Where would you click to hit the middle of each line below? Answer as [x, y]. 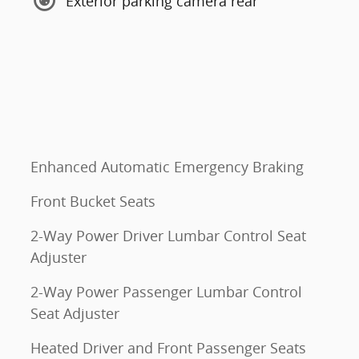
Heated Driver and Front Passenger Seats [168, 348]
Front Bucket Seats [93, 201]
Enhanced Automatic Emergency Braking [167, 167]
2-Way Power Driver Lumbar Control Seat [168, 236]
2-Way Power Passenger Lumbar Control [166, 292]
